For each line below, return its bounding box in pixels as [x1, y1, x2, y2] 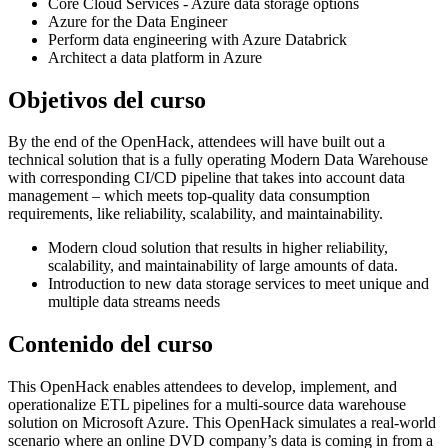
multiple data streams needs [48, 293, 220, 311]
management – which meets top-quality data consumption [8, 187, 370, 205]
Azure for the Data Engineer [48, 12, 227, 30]
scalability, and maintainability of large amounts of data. [48, 257, 398, 275]
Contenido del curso [8, 331, 213, 358]
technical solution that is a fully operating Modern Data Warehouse [8, 151, 428, 169]
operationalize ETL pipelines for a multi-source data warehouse [8, 396, 406, 414]
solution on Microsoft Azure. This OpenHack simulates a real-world [8, 414, 436, 432]
